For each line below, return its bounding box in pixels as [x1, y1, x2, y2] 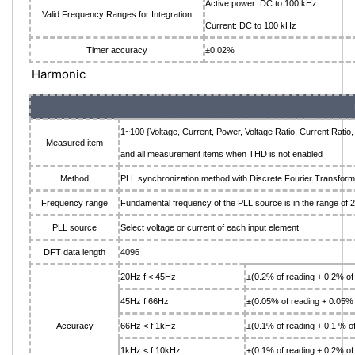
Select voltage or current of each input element [120, 223, 299, 232]
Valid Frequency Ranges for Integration [42, 10, 192, 19]
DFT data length [44, 247, 105, 257]
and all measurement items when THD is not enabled [120, 149, 323, 158]
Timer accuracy [86, 45, 147, 55]
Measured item [46, 138, 103, 147]
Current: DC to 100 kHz [205, 21, 296, 30]
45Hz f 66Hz [120, 296, 169, 306]
